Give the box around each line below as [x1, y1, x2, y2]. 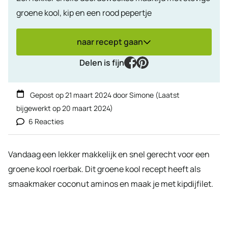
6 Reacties [28, 116, 64, 126]
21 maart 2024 [65, 90, 111, 100]
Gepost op [28, 90, 65, 100]
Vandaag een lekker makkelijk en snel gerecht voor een [8, 148, 210, 160]
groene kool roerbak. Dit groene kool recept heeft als [8, 163, 201, 175]
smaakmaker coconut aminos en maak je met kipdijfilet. [8, 178, 213, 189]
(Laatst [154, 90, 180, 100]
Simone [129, 90, 154, 100]
